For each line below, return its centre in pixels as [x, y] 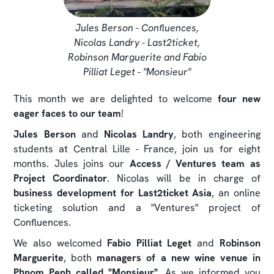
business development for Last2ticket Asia [113, 193]
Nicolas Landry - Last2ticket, [137, 42]
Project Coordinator [61, 178]
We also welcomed [61, 243]
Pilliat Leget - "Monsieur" [137, 72]
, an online [236, 193]
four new [239, 98]
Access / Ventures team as [195, 163]
